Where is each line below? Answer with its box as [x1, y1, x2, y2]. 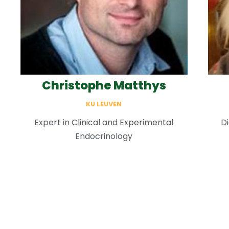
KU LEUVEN [86, 100, 122, 109]
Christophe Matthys [41, 77, 166, 94]
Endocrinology [75, 130, 133, 143]
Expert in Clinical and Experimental [34, 117, 174, 129]
